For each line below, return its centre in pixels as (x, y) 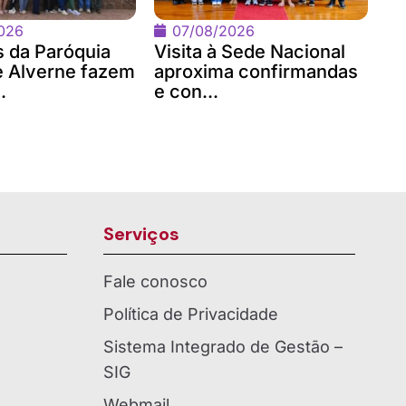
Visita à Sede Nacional (250, 51)
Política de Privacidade (191, 314)
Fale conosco (155, 281)
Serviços (141, 233)
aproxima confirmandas (256, 71)
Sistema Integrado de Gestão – (223, 346)
